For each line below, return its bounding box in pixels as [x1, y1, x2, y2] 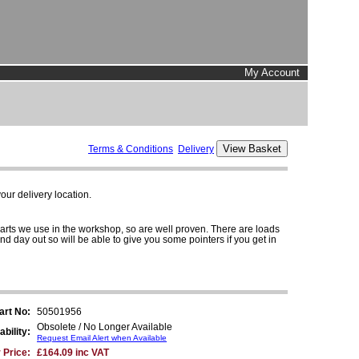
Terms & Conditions [88, 143, 173, 155]
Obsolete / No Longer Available [37, 321, 172, 333]
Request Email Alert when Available [37, 333, 167, 342]
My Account [244, 67, 300, 79]
